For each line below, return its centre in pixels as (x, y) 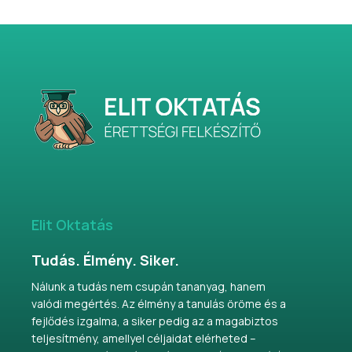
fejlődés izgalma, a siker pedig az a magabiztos (155, 321)
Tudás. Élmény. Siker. (105, 260)
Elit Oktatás (72, 224)
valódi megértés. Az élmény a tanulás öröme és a (159, 303)
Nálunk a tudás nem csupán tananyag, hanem (148, 286)
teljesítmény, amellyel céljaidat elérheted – (144, 338)
